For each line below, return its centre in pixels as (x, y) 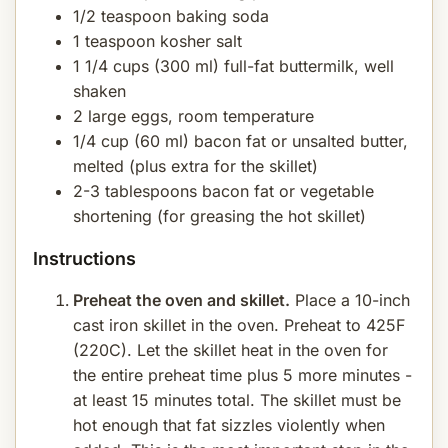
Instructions (84, 258)
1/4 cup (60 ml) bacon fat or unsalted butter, (240, 141)
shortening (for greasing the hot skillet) (219, 216)
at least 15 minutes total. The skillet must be (237, 399)
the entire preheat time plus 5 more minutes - (242, 374)
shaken (99, 91)
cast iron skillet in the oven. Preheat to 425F (239, 324)
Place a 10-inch (350, 299)
